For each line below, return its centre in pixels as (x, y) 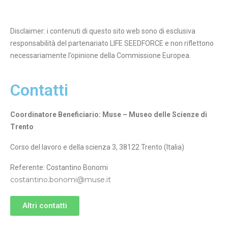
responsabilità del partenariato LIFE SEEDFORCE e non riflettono (112, 43)
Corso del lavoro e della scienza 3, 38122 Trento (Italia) (97, 147)
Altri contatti (45, 206)
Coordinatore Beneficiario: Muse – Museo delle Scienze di (109, 115)
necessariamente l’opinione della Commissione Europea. (101, 55)
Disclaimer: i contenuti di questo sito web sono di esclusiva (103, 31)
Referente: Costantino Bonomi (59, 167)
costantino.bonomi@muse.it (61, 180)
